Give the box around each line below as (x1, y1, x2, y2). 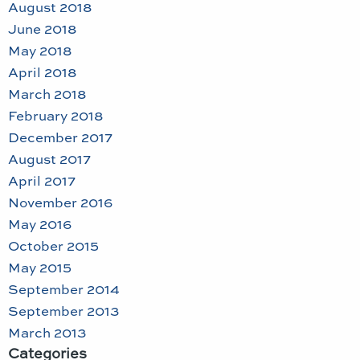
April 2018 (8, 62, 76, 82)
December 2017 (8, 127, 112, 147)
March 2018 (8, 84, 86, 104)
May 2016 (8, 214, 72, 234)
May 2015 (8, 257, 72, 277)
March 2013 (8, 322, 86, 342)
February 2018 (8, 105, 103, 125)
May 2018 (8, 40, 72, 60)
